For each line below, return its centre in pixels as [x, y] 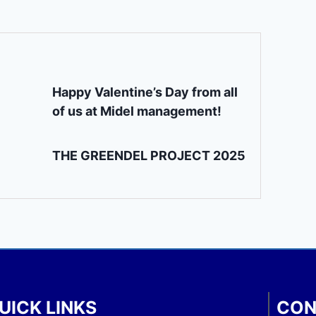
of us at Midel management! [137, 111]
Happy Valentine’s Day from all [145, 92]
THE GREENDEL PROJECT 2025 [149, 155]
